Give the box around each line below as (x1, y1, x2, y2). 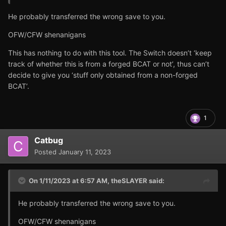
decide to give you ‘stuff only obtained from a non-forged (8, 71, 198, 80)
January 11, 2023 (59, 148, 111, 156)
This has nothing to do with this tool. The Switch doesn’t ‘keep (8, 48, 212, 58)
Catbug (34, 135, 63, 146)
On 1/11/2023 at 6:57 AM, (29, 177, 111, 185)
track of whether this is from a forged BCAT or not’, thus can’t (8, 60, 209, 69)
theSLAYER (111, 177, 147, 185)
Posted (34, 148, 59, 156)
